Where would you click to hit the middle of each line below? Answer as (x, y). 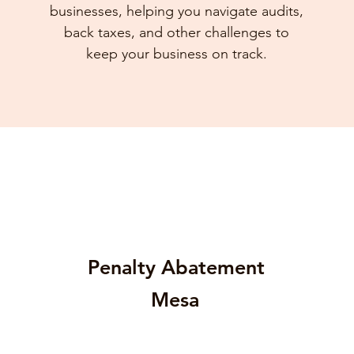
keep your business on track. (176, 54)
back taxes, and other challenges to (176, 32)
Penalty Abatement (177, 267)
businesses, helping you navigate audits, (176, 11)
